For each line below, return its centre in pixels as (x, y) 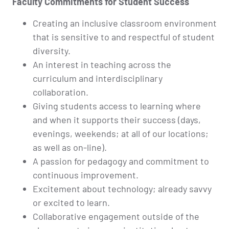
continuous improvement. (86, 175)
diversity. (52, 50)
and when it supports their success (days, (117, 119)
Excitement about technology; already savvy (122, 188)
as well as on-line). (70, 147)
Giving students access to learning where (117, 106)
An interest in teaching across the (102, 64)
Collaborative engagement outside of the (116, 216)
